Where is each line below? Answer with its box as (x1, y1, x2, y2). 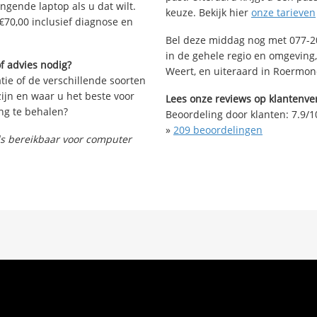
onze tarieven (251, 5, 316, 19)
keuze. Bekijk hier (166, 5, 251, 19)
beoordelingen (190, 122, 263, 137)
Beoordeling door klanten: (166, 107, 292, 121)
